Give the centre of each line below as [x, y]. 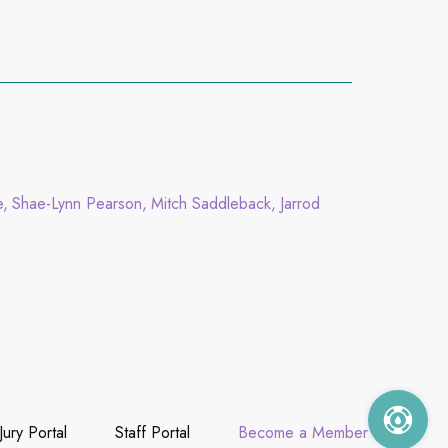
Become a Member [303, 432]
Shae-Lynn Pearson [77, 203]
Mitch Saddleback [211, 203]
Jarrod [300, 203]
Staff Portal [152, 432]
